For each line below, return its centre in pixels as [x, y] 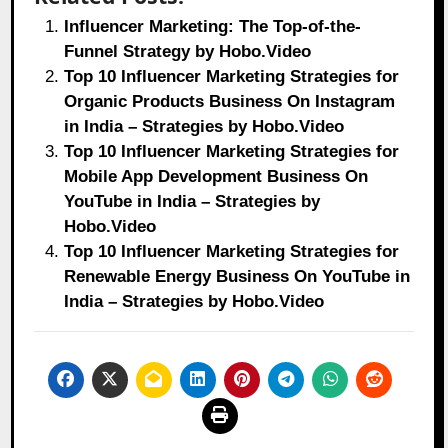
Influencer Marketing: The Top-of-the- [213, 27]
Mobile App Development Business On [216, 177]
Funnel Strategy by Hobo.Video [188, 52]
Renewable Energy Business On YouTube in [237, 277]
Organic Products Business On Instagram [230, 102]
